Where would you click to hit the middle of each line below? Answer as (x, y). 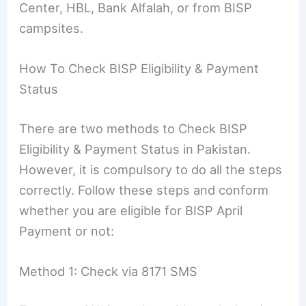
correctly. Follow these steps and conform (144, 190)
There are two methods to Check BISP (134, 128)
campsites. (52, 28)
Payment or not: (67, 231)
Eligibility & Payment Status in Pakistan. (135, 149)
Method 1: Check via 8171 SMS (109, 271)
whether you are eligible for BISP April (131, 210)
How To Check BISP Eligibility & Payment (139, 69)
